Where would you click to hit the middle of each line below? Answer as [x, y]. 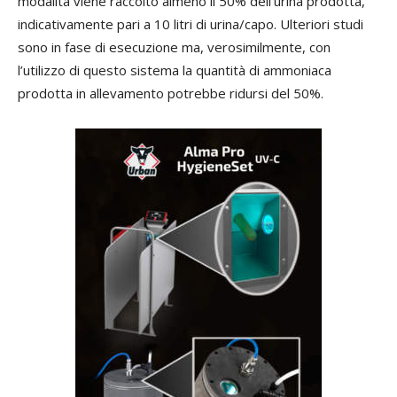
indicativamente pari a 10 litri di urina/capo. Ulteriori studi [191, 24]
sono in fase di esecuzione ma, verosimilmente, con [174, 47]
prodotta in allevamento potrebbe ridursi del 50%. [171, 93]
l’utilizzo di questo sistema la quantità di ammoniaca [175, 70]
